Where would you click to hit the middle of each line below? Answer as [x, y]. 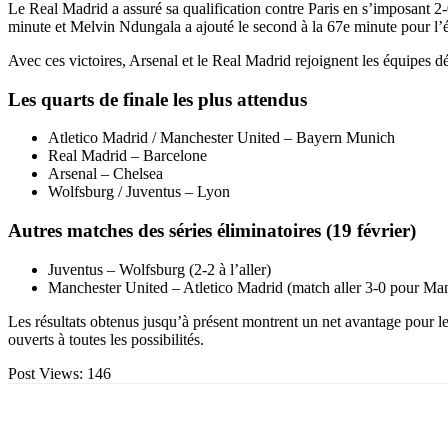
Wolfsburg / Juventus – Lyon [139, 192]
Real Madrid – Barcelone [127, 156]
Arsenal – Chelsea [105, 174]
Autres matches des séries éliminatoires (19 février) [212, 231]
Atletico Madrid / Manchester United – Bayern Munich [221, 138]
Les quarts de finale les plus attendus [157, 99]
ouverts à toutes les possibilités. [106, 339]
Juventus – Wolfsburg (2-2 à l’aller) [159, 269]
